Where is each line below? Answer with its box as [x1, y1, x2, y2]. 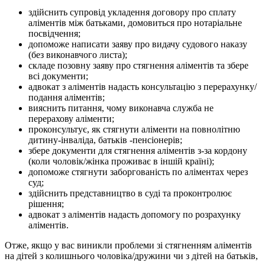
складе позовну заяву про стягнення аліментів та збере [28, 60, 248, 71]
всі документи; [28, 71, 88, 82]
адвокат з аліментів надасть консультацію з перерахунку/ [28, 82, 257, 92]
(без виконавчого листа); [28, 50, 127, 60]
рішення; [28, 199, 64, 209]
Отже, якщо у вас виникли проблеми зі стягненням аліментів [5, 240, 252, 251]
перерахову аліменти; [28, 114, 114, 124]
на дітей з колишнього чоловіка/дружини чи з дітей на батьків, [5, 251, 258, 261]
